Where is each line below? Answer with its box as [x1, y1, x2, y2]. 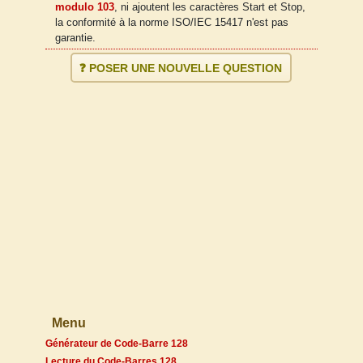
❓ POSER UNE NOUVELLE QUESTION [79, 61, 282, 75]
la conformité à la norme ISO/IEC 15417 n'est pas [55, 16, 288, 28]
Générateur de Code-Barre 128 [45, 338, 188, 350]
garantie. [55, 32, 96, 44]
